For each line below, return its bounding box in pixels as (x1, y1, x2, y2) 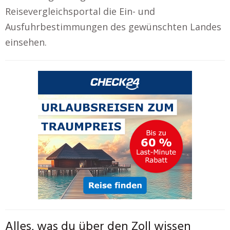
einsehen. (5, 35, 47, 48)
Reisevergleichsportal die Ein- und (5, 5, 155, 17)
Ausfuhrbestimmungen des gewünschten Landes (5, 20, 221, 33)
